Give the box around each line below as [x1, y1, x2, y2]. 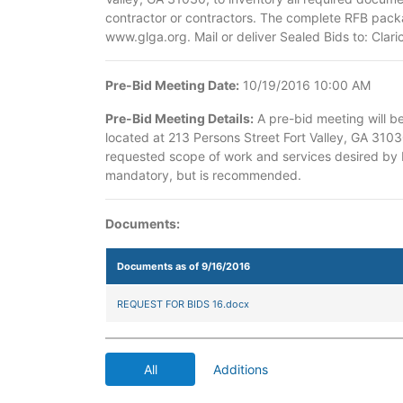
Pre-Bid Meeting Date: [105, 77, 239, 93]
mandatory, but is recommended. [105, 167, 301, 183]
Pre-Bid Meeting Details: [105, 111, 254, 126]
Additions [212, 362, 268, 377]
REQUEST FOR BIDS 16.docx [117, 298, 249, 310]
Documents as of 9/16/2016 [117, 260, 250, 273]
